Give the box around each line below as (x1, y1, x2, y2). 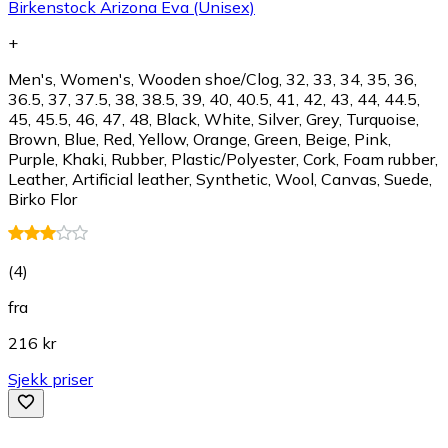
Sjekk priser (8, 368, 93, 389)
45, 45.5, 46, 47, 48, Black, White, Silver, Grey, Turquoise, (8, 108, 419, 129)
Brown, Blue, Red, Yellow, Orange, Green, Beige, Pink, (8, 128, 391, 149)
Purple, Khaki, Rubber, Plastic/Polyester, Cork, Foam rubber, (8, 148, 438, 169)
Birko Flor (8, 188, 77, 209)
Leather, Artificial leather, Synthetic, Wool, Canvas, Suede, (8, 168, 432, 189)
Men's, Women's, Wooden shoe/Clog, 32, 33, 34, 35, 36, (8, 68, 417, 89)
